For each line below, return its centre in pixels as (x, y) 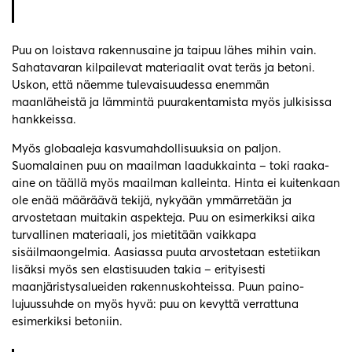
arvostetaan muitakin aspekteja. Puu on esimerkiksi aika (163, 218)
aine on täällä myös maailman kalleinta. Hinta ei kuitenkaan (176, 183)
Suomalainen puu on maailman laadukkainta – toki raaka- (170, 166)
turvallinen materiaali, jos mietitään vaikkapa (134, 235)
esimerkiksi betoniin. (67, 321)
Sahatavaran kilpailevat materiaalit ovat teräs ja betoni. (163, 68)
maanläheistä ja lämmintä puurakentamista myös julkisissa (172, 102)
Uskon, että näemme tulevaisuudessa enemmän (141, 85)
